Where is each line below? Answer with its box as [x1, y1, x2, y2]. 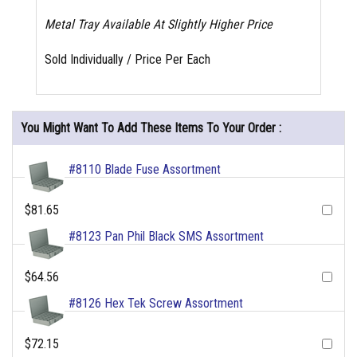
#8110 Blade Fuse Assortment [69, 162, 221, 178]
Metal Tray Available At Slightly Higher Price [45, 17, 273, 33]
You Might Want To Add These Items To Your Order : [21, 120, 281, 136]
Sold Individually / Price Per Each [45, 52, 210, 68]
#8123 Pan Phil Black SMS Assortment [69, 229, 264, 245]
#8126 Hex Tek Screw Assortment [69, 296, 243, 312]
